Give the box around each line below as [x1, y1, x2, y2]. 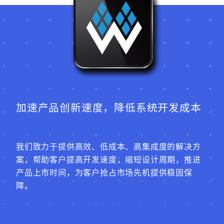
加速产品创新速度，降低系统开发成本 [16, 102, 201, 113]
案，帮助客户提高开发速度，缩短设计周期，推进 [16, 155, 201, 164]
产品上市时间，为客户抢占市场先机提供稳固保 [16, 168, 192, 177]
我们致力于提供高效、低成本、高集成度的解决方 [16, 142, 201, 151]
